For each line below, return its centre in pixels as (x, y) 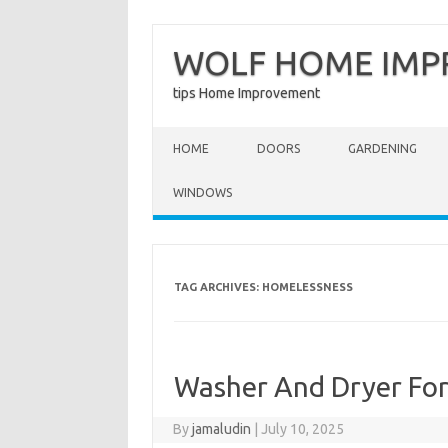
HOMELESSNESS (307, 287)
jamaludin (222, 429)
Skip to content (200, 134)
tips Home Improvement (246, 93)
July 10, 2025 (303, 429)
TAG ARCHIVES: (217, 287)
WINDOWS (202, 192)
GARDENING (382, 148)
